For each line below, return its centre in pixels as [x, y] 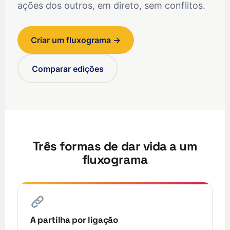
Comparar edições [68, 69]
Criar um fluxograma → [76, 40]
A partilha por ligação [74, 219]
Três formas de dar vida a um [115, 146]
